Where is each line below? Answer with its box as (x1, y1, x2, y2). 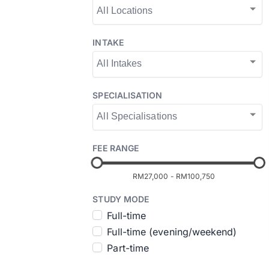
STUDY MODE (92, 194, 150, 204)
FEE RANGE (92, 143, 139, 153)
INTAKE (92, 37, 124, 47)
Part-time (107, 242, 150, 254)
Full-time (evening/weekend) (107, 226, 237, 238)
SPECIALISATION (92, 90, 163, 100)
